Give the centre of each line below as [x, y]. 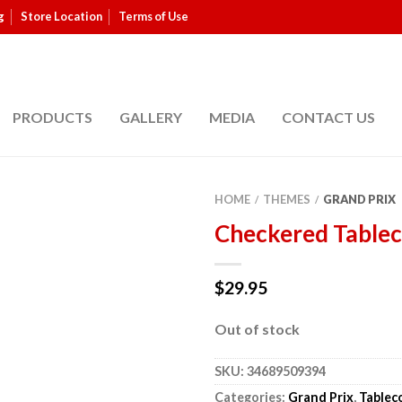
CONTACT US [328, 117]
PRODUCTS [52, 117]
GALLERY [151, 117]
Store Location [61, 16]
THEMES [287, 199]
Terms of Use [153, 16]
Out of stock [257, 328]
